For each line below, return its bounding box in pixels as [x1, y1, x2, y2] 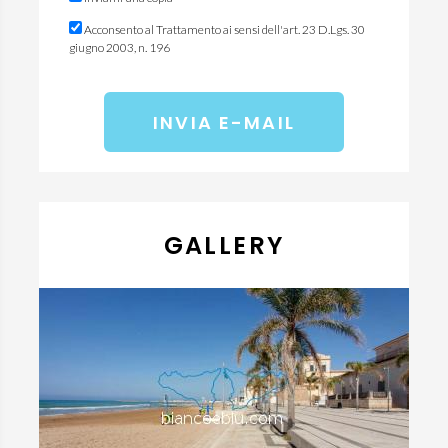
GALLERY [163, 229, 285, 262]
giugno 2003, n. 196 [69, 40, 170, 55]
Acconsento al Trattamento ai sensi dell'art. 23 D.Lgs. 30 [82, 22, 365, 37]
